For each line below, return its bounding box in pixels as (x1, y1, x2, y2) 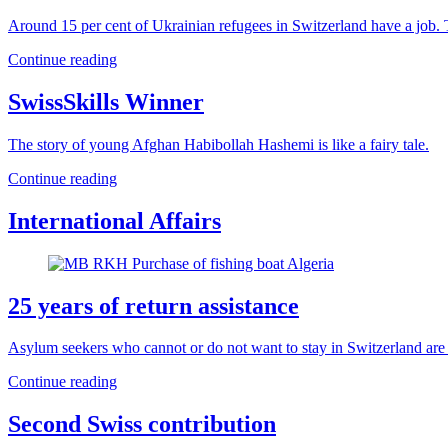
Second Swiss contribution (8, 411, 276, 438)
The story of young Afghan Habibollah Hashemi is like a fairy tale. (8, 135, 429, 153)
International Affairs (8, 207, 221, 234)
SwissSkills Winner (8, 88, 204, 115)
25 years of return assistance (8, 292, 299, 319)
